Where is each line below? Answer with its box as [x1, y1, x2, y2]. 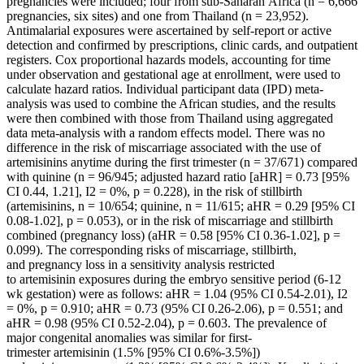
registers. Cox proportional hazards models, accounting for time [6, 53, 331, 67]
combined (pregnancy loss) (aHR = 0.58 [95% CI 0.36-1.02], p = [6, 228, 340, 243]
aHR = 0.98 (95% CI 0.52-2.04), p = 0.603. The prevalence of [6, 316, 327, 331]
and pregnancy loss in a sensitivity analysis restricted [6, 258, 275, 272]
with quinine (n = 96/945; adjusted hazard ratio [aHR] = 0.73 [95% [6, 170, 349, 184]
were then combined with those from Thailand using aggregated [6, 111, 333, 126]
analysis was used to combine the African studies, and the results [6, 97, 336, 111]
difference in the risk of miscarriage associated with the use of [6, 141, 321, 155]
